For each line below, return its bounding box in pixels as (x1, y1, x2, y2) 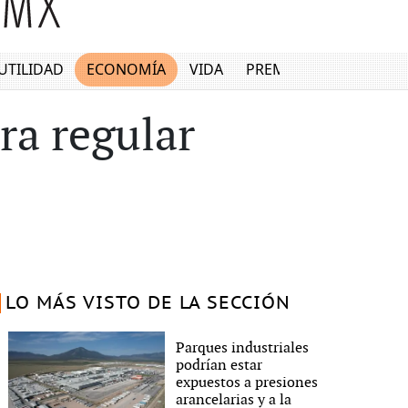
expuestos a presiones (176, 373, 319, 392)
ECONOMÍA (87, 59, 167, 80)
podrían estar (176, 356, 263, 374)
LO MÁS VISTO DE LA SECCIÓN (5, 293, 291, 313)
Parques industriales (176, 339, 310, 357)
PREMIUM (246, 59, 316, 80)
